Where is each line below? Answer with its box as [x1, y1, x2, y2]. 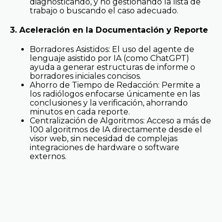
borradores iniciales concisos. [30, 71, 141, 81]
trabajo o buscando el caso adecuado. [30, 5, 178, 15]
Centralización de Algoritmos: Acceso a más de [30, 116, 211, 126]
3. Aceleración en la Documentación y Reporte [10, 25, 211, 35]
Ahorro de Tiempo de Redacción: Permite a [30, 80, 200, 90]
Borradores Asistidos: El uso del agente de [30, 45, 194, 55]
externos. [30, 152, 66, 162]
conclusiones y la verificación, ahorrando [30, 98, 188, 108]
